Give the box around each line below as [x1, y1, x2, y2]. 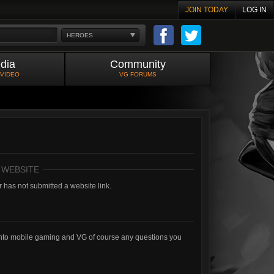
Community [109, 58, 166, 70]
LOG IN [242, 6, 267, 14]
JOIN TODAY [185, 6, 228, 14]
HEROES [67, 31, 93, 39]
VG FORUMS [119, 71, 157, 78]
